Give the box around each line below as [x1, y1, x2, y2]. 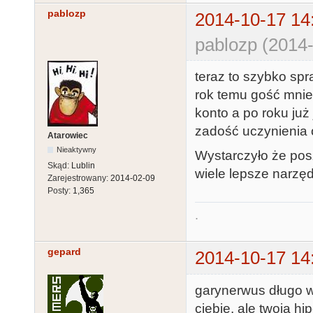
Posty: [48, 185, 73, 196]
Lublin [71, 160, 95, 170]
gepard [48, 246, 81, 258]
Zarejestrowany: [48, 173, 110, 183]
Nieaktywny [57, 145, 97, 154]
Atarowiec [48, 130, 88, 140]
